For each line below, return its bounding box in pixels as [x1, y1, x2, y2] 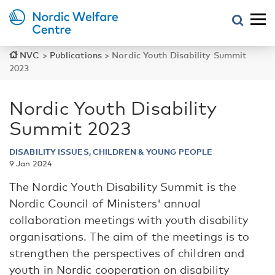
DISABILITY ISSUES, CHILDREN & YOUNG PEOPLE [9, 147, 213, 157]
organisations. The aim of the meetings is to [9, 230, 250, 243]
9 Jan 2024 [9, 158, 52, 168]
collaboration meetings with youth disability [9, 213, 249, 227]
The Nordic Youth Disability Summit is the [9, 180, 237, 193]
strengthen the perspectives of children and [9, 246, 245, 260]
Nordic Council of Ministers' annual [9, 196, 201, 210]
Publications [49, 50, 102, 60]
